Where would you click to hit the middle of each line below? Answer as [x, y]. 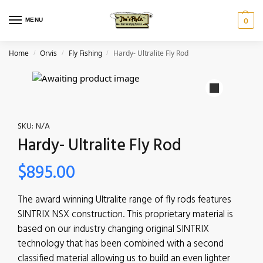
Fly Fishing [85, 53]
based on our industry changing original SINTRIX [113, 229]
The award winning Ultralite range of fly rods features [124, 200]
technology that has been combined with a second [121, 244]
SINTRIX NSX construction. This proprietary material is [125, 215]
